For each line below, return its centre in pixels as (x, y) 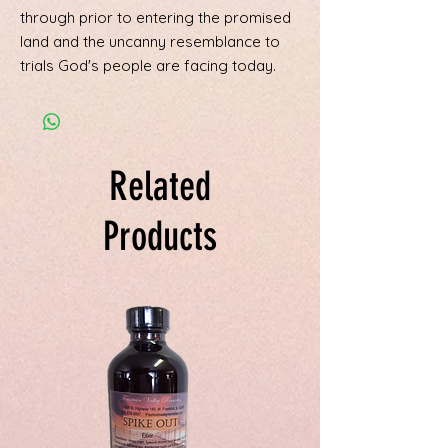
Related (160, 187)
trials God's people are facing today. (148, 66)
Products (160, 237)
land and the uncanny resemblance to (150, 42)
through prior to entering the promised (155, 18)
